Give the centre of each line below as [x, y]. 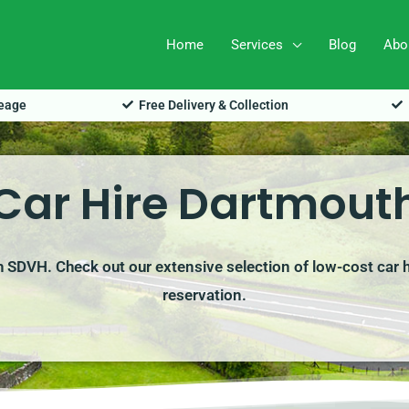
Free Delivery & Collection [214, 105]
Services [257, 45]
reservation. [204, 294]
